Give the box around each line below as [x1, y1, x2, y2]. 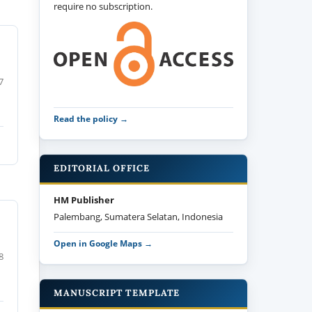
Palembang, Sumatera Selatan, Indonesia [54, 210, 224, 223]
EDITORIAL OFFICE [54, 162, 150, 174]
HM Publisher [54, 193, 115, 206]
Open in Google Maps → [54, 237, 153, 249]
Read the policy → [54, 112, 129, 124]
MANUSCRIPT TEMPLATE [54, 286, 180, 299]
